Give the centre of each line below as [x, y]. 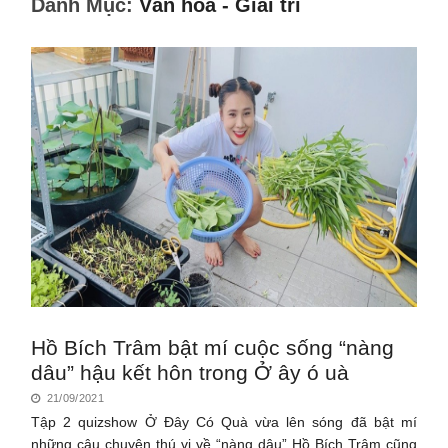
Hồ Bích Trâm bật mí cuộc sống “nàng [213, 347]
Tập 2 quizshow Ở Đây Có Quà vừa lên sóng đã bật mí [224, 421]
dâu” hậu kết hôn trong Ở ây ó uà [190, 372]
